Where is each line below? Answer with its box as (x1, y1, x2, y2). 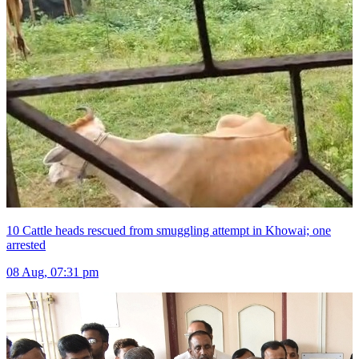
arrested (6, 238, 46, 252)
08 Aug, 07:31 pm (6, 265, 99, 280)
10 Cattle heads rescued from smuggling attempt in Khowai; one (6, 224, 331, 238)
